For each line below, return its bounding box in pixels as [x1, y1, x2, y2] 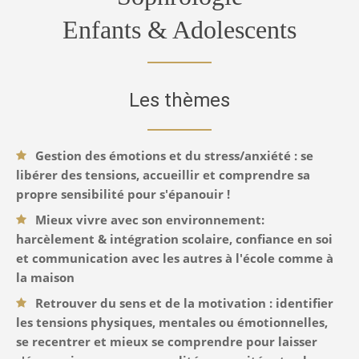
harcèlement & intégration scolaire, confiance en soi [16, 231, 333, 248]
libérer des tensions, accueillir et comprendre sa [16, 167, 310, 184]
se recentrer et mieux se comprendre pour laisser [16, 333, 317, 350]
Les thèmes [129, 89, 230, 112]
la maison [16, 269, 75, 286]
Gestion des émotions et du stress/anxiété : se [35, 147, 313, 164]
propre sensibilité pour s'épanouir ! [16, 186, 230, 203]
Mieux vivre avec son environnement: [35, 212, 264, 228]
